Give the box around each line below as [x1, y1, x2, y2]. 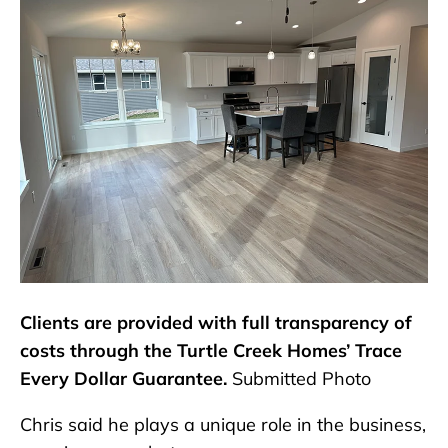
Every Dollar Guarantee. [20, 367, 227, 391]
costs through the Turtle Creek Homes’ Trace [20, 339, 402, 363]
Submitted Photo [227, 367, 371, 391]
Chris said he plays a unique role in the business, [20, 413, 426, 437]
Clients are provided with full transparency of [20, 311, 412, 335]
